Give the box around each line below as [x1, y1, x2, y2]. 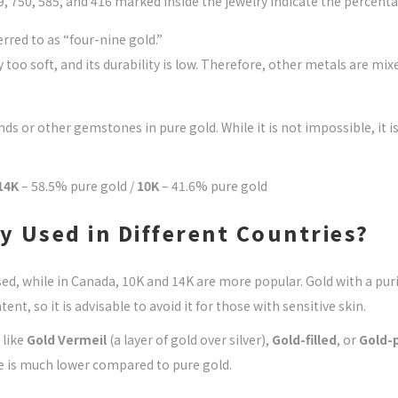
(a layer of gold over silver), [107, 330, 272, 348]
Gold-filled [272, 330, 337, 348]
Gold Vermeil [27, 330, 107, 348]
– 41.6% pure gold [159, 177, 267, 195]
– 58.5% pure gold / [19, 177, 137, 195]
